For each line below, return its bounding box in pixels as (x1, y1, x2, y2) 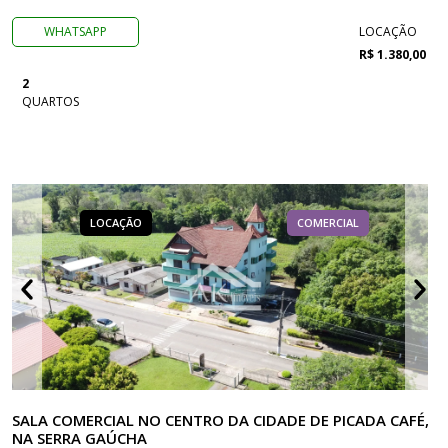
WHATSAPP (44, 23, 108, 40)
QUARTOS (22, 93, 79, 110)
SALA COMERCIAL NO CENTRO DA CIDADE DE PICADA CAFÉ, (12, 410, 429, 430)
